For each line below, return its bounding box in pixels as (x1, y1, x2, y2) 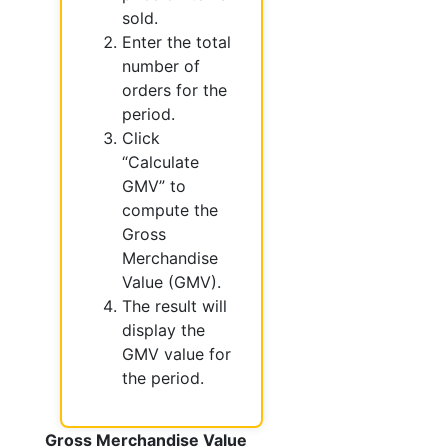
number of (122, 56, 200, 76)
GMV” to (122, 176, 186, 196)
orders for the (122, 80, 227, 100)
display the (122, 320, 205, 340)
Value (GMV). (122, 272, 221, 292)
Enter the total (122, 32, 231, 52)
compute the (122, 200, 218, 220)
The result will (122, 296, 227, 316)
